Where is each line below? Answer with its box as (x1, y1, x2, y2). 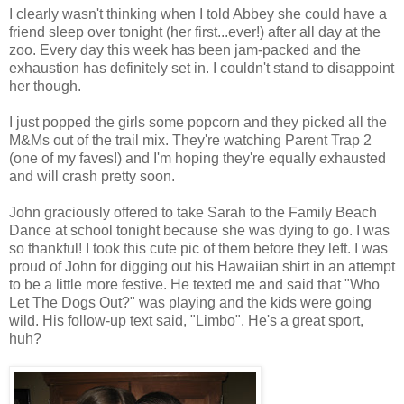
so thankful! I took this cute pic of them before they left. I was (9, 240, 388, 256)
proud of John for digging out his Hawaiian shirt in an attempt (9, 258, 395, 274)
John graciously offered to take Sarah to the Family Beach (9, 204, 377, 220)
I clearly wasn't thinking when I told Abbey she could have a (9, 5, 387, 22)
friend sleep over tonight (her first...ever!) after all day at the (9, 23, 381, 40)
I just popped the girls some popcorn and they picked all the (9, 114, 387, 130)
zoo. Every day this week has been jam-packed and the (9, 41, 361, 58)
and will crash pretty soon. (9, 168, 175, 184)
